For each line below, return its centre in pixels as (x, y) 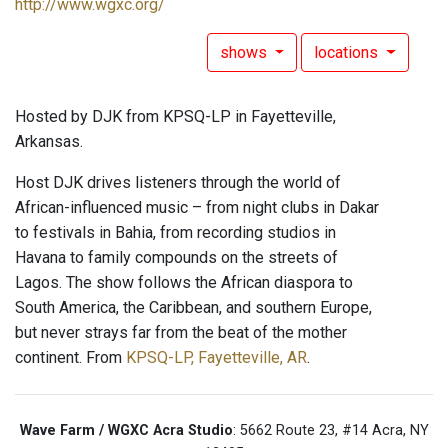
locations (348, 53)
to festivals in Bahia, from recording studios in (175, 233)
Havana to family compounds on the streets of (176, 258)
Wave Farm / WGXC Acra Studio (126, 431)
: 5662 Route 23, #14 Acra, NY (330, 431)
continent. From (70, 358)
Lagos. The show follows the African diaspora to (184, 283)
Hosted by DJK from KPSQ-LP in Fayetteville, (175, 117)
